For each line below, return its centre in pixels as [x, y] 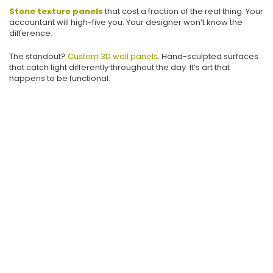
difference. [31, 33]
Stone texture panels [56, 11]
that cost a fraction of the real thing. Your [183, 11]
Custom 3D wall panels [113, 56]
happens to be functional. [60, 78]
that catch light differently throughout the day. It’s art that [119, 67]
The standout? [38, 56]
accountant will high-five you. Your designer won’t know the [126, 22]
